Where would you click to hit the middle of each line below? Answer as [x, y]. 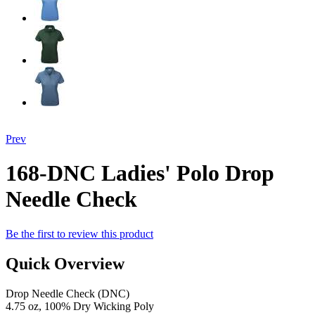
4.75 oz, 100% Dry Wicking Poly [80, 306]
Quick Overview [65, 263]
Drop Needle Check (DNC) [67, 293]
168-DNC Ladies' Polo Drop [140, 173]
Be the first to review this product [79, 233]
